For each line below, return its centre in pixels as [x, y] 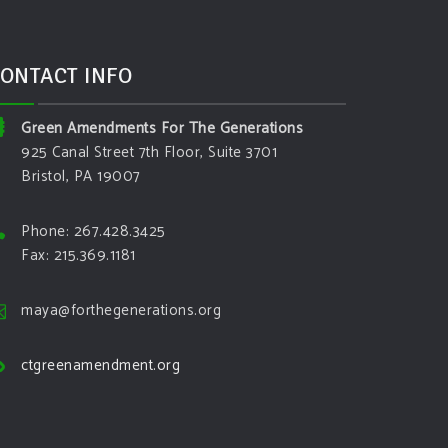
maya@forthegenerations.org [121, 310]
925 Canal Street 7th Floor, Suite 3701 [149, 152]
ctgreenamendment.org [100, 365]
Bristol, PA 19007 [81, 176]
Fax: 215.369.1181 [78, 255]
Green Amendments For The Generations [162, 128]
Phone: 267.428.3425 [93, 231]
